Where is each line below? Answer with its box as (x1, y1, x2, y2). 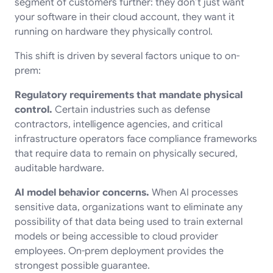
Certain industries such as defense (52, 103, 210, 116)
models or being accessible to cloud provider (15, 230, 218, 243)
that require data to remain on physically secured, (15, 147, 238, 160)
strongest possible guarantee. (15, 259, 150, 272)
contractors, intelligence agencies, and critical (15, 118, 222, 130)
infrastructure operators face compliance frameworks (15, 132, 257, 145)
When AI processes (149, 186, 238, 199)
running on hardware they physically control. (15, 25, 213, 38)
